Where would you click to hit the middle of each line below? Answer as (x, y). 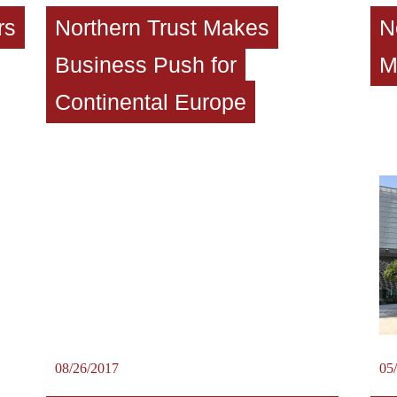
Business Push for (145, 64)
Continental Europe (150, 101)
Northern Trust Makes (162, 27)
